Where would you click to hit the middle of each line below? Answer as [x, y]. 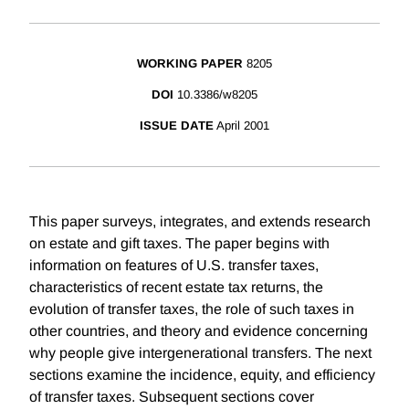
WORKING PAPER [190, 64]
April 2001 [243, 126]
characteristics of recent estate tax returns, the [176, 288]
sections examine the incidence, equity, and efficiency [202, 375]
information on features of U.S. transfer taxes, [174, 266]
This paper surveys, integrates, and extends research [200, 222]
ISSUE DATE [177, 126]
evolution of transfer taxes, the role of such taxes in [192, 309]
